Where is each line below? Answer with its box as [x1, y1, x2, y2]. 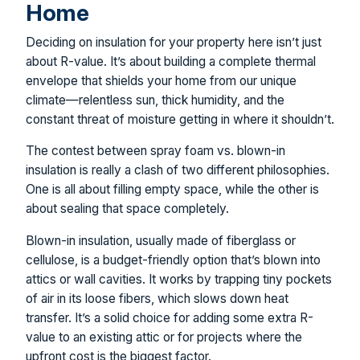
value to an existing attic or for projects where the [26, 329, 302, 345]
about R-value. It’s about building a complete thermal [26, 53, 316, 69]
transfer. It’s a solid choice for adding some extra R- [26, 309, 313, 325]
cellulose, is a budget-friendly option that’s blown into [26, 252, 321, 268]
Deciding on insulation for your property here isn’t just [26, 34, 321, 50]
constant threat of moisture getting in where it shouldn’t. [26, 111, 334, 127]
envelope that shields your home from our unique [26, 72, 297, 88]
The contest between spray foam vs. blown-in [26, 143, 285, 159]
